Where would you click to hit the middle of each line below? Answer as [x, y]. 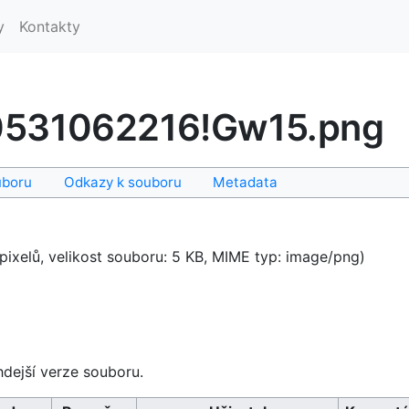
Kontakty [50, 26]
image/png [323, 257]
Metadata [245, 182]
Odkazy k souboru [122, 182]
